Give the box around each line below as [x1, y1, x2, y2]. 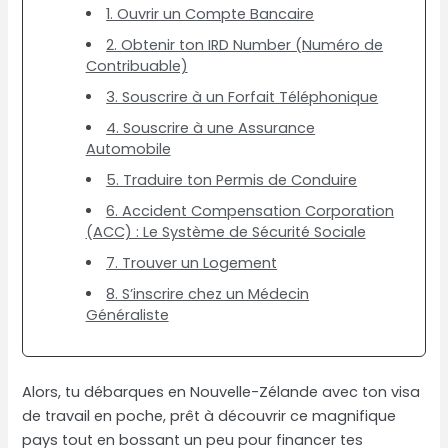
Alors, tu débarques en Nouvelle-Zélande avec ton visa [22, 382, 421, 403]
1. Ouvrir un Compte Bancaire [106, 3, 315, 24]
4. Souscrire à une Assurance [106, 117, 316, 138]
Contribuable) [85, 55, 188, 76]
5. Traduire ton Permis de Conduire [106, 169, 358, 190]
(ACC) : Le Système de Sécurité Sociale [85, 221, 366, 242]
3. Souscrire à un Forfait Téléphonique [106, 86, 379, 107]
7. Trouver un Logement [106, 252, 278, 273]
